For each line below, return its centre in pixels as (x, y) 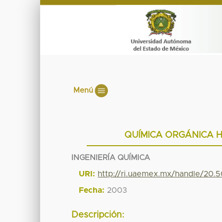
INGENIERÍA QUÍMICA (111, 158)
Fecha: (92, 190)
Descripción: (98, 215)
